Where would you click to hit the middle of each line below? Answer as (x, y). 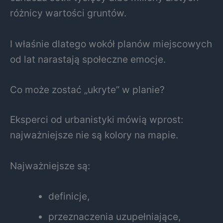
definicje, (69, 196)
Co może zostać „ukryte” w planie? (87, 90)
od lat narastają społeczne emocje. (88, 59)
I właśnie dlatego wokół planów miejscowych (111, 44)
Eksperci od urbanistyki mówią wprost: (97, 120)
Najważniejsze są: (50, 166)
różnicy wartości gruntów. (68, 13)
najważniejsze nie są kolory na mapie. (94, 135)
